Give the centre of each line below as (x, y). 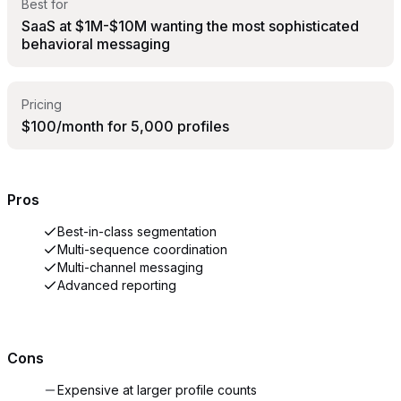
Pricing (42, 105)
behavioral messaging (96, 44)
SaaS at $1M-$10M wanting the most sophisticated (190, 26)
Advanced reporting (117, 285)
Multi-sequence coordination (142, 249)
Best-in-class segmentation (137, 231)
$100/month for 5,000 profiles (125, 127)
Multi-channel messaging (130, 267)
